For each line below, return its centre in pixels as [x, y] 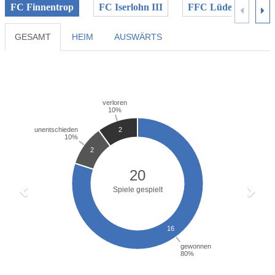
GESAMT [33, 37]
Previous [46, 57]
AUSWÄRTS [138, 37]
